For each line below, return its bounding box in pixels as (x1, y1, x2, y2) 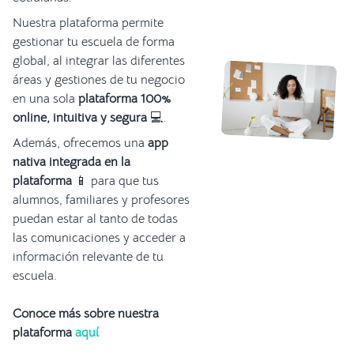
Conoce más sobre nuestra (13, 305, 159, 322)
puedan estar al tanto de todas (13, 210, 178, 227)
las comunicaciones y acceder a (13, 229, 186, 246)
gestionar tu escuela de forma (13, 33, 175, 50)
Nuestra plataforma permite (13, 14, 164, 31)
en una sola (13, 90, 78, 107)
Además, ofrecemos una (13, 134, 148, 151)
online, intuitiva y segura (13, 109, 147, 126)
